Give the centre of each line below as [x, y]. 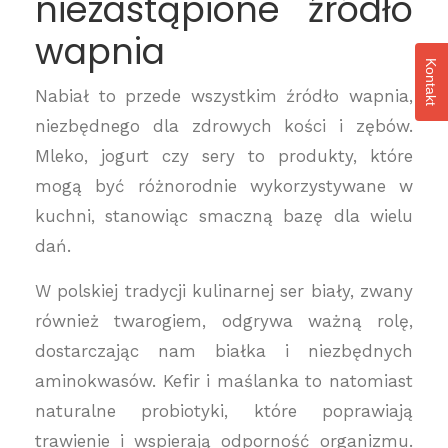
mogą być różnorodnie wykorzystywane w [224, 186]
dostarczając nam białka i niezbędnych [224, 351]
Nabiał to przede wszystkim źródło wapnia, [224, 96]
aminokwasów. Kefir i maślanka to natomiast [224, 381]
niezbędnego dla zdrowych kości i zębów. [224, 126]
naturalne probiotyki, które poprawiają [224, 411]
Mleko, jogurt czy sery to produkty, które [224, 156]
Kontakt [431, 81]
